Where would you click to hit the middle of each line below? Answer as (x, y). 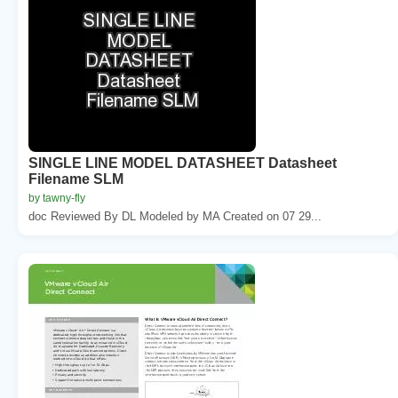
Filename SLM (76, 179)
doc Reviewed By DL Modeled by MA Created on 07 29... (175, 216)
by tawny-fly (57, 198)
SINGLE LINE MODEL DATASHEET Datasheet (183, 163)
